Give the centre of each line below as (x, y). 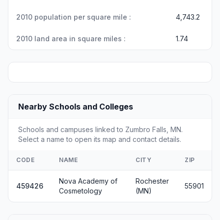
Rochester (152, 181)
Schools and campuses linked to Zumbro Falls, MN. (100, 129)
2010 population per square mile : (74, 17)
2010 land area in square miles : (71, 39)
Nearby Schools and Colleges (76, 107)
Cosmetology (81, 191)
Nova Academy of (88, 181)
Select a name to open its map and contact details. (100, 139)
